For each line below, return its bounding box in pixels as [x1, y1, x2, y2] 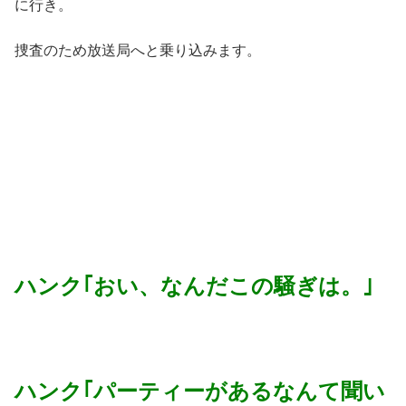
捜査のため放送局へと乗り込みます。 [14, 43, 261, 59]
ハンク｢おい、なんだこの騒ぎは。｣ [14, 274, 373, 299]
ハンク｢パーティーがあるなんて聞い [14, 378, 385, 403]
